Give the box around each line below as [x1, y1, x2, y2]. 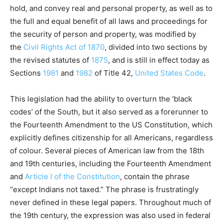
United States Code [135, 68, 204, 78]
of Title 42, [93, 68, 135, 78]
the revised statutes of [10, 55, 91, 65]
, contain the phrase [120, 172, 190, 182]
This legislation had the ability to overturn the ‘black [10, 94, 192, 104]
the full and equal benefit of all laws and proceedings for [10, 16, 208, 26]
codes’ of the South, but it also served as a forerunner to [10, 107, 208, 117]
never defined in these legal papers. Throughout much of [10, 198, 211, 208]
